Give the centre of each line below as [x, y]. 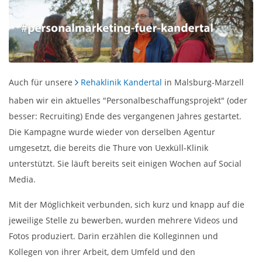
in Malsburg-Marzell [203, 82]
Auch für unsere [42, 82]
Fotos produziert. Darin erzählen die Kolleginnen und [113, 236]
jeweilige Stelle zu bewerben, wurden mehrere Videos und [123, 220]
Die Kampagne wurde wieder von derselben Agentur [112, 132]
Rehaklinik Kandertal [121, 82]
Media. [22, 179]
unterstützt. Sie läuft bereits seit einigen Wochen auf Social [125, 163]
